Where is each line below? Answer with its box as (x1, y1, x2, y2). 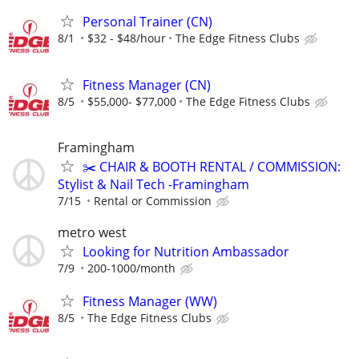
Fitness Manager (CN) (83, 76, 211, 95)
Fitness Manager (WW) (83, 292, 217, 310)
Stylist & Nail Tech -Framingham (58, 175, 249, 193)
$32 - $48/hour (87, 30, 166, 46)
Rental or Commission (94, 192, 212, 208)
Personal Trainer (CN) (83, 13, 212, 31)
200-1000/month (87, 260, 175, 276)
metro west (58, 223, 127, 241)
